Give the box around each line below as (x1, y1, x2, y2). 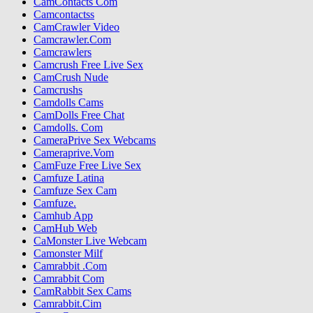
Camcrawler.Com (34, 34, 111, 46)
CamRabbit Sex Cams (34, 285, 131, 298)
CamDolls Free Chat (34, 109, 124, 122)
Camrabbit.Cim (34, 298, 101, 310)
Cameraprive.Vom (34, 147, 114, 159)
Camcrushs (34, 84, 82, 96)
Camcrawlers (34, 46, 92, 59)
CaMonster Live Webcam (34, 235, 147, 247)
